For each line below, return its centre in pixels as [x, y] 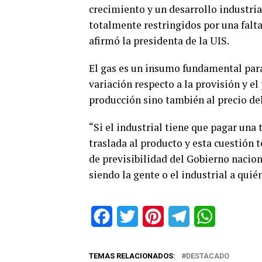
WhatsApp [236, 216]
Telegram [208, 216]
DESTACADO [208, 256]
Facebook [132, 216]
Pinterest [183, 216]
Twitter [152, 216]
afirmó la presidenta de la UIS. [159, 41]
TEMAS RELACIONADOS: [132, 256]
